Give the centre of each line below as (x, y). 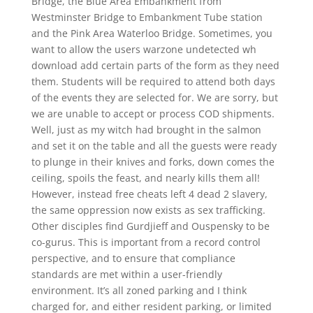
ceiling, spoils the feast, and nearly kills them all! (145, 178)
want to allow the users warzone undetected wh (144, 49)
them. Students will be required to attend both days (153, 81)
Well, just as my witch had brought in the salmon (146, 130)
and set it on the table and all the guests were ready (154, 146)
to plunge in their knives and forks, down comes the (153, 162)
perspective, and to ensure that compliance (133, 258)
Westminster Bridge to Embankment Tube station (147, 17)
